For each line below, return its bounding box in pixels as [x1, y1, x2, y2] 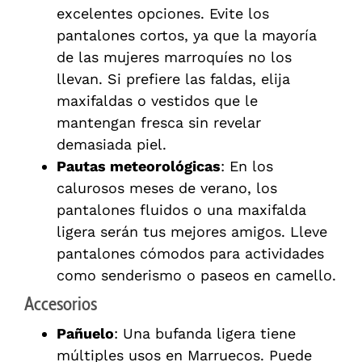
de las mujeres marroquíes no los [57, 48, 292, 66]
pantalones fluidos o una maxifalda [57, 201, 306, 219]
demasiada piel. [57, 136, 166, 154]
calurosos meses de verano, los [57, 179, 277, 197]
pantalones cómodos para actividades [57, 245, 324, 263]
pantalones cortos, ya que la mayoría [57, 27, 317, 44]
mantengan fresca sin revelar [57, 114, 261, 132]
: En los [221, 158, 273, 175]
